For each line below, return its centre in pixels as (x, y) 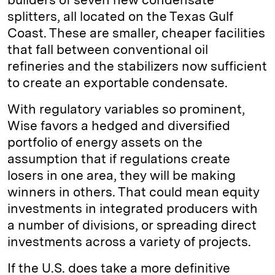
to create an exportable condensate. (118, 83)
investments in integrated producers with (133, 208)
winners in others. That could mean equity (134, 192)
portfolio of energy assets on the (105, 142)
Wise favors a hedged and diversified (119, 126)
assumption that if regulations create (119, 159)
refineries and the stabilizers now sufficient (137, 66)
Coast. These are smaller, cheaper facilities (136, 33)
